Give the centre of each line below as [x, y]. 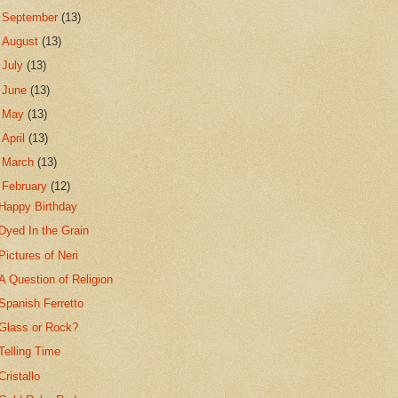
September [32, 17]
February [27, 187]
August [22, 42]
